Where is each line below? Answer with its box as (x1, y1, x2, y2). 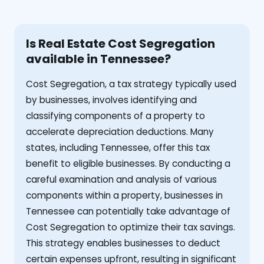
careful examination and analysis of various (26, 173, 217, 186)
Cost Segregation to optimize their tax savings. (26, 220, 235, 233)
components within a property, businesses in (26, 189, 223, 202)
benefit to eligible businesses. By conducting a (26, 157, 230, 170)
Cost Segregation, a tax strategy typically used (26, 77, 236, 90)
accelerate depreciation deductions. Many (26, 125, 214, 138)
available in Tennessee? (26, 50, 171, 67)
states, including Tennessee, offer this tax (26, 141, 210, 154)
